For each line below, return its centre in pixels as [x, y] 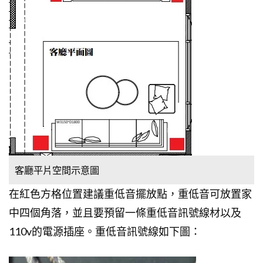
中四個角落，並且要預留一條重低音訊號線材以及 [125, 212]
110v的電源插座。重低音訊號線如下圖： [105, 231]
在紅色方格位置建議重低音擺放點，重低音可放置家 [130, 193]
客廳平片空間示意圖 [57, 170]
